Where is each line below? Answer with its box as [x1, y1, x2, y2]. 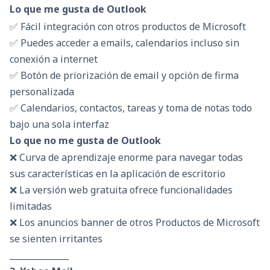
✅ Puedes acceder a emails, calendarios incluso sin [10, 36, 239, 49]
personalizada [10, 84, 74, 98]
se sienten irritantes [10, 231, 102, 245]
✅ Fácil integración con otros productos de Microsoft [10, 19, 246, 33]
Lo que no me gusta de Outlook [10, 133, 161, 147]
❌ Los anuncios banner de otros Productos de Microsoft [10, 215, 260, 229]
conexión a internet [10, 52, 98, 66]
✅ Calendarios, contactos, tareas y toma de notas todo [10, 101, 252, 115]
